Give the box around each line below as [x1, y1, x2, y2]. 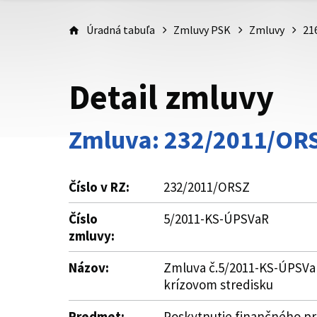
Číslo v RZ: [69, 178, 129, 195]
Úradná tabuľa [86, 23, 155, 37]
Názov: [69, 259, 109, 276]
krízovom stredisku [163, 276, 273, 293]
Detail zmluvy [69, 76, 274, 118]
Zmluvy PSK [173, 23, 231, 37]
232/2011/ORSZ [163, 178, 250, 195]
